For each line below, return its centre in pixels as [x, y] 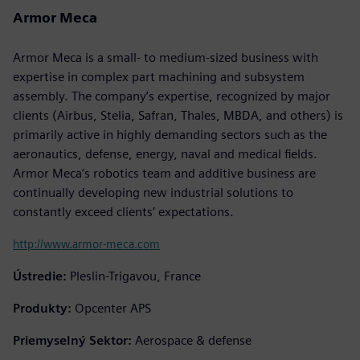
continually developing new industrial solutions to [153, 192]
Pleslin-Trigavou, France [135, 276]
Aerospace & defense [193, 340]
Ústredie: [40, 276]
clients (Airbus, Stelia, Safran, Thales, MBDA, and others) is [178, 115]
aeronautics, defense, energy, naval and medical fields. [165, 153]
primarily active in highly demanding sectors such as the [170, 134]
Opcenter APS [113, 308]
